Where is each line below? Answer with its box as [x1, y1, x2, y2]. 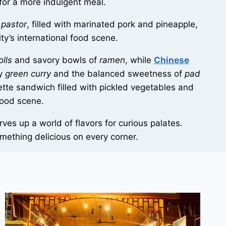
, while [125, 55, 154, 66]
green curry [5, 69, 51, 79]
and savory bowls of [12, 55, 99, 66]
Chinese [153, 55, 189, 66]
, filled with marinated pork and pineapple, [26, 19, 198, 30]
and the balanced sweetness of [50, 69, 185, 79]
